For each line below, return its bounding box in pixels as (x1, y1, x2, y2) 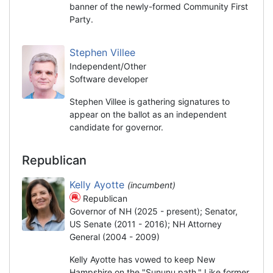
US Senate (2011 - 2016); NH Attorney (69, 218, 222, 229)
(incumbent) (127, 179, 180, 190)
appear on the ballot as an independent (69, 108, 227, 119)
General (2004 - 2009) (69, 231, 160, 242)
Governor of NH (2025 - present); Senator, (69, 205, 238, 216)
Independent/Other (69, 60, 146, 71)
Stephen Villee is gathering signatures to (69, 96, 230, 107)
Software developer (69, 73, 148, 84)
